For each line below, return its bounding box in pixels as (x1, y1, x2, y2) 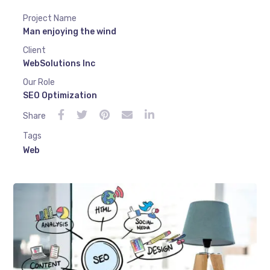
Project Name (22, 13, 77, 24)
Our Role (22, 77, 55, 88)
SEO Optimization (22, 90, 97, 101)
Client (22, 45, 46, 56)
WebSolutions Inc (22, 58, 95, 69)
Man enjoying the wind (22, 27, 116, 37)
